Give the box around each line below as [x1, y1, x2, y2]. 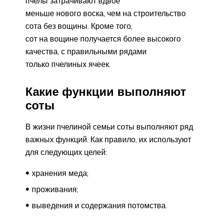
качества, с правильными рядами [25, 46, 147, 56]
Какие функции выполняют [25, 84, 186, 99]
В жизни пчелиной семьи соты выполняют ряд [25, 121, 193, 131]
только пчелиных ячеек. [25, 59, 110, 69]
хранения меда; [32, 168, 88, 178]
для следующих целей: [25, 147, 107, 157]
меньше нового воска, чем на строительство [25, 8, 186, 18]
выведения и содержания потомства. [32, 200, 167, 210]
